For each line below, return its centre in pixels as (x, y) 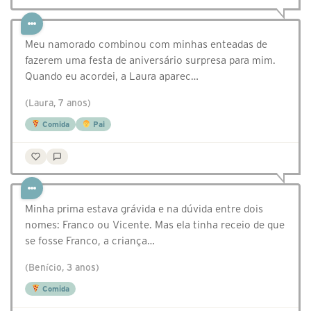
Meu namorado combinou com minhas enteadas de (146, 44)
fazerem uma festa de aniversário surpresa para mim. (150, 60)
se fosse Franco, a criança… (90, 241)
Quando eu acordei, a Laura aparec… (112, 76)
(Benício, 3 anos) (62, 268)
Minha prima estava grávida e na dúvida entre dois (144, 209)
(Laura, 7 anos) (58, 103)
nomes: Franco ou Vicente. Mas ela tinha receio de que (155, 225)
